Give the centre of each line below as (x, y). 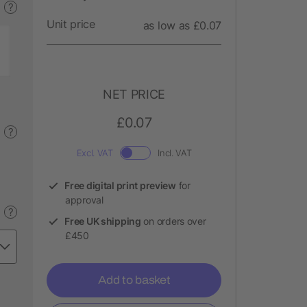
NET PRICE (134, 94)
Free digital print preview (120, 185)
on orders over (173, 221)
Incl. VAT (175, 152)
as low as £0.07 (182, 25)
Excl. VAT (95, 152)
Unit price (71, 24)
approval (84, 199)
